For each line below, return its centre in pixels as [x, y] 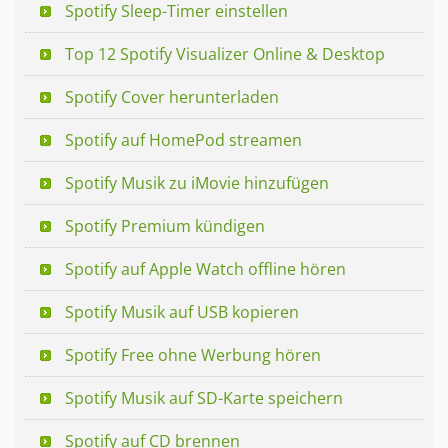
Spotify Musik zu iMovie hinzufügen [197, 182]
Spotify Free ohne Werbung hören [193, 354]
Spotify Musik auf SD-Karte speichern [204, 397]
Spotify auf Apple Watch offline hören [205, 268]
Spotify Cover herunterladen [172, 96]
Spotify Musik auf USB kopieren [182, 311]
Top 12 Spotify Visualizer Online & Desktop [225, 53]
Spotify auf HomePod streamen [183, 139]
